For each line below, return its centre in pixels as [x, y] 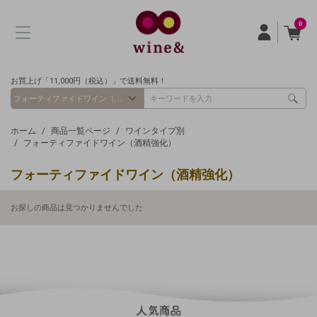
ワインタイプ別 [155, 131]
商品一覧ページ [81, 131]
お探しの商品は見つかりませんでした [77, 208]
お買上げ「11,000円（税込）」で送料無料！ [88, 81]
